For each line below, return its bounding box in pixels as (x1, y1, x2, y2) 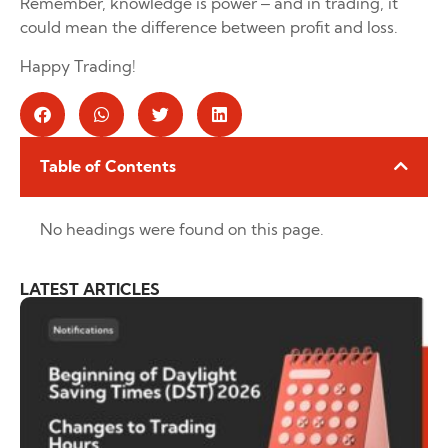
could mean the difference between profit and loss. (20, 17, 398, 38)
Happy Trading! (20, 55, 136, 76)
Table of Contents (40, 155, 176, 176)
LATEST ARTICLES (20, 278, 160, 299)
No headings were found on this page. (40, 218, 324, 239)
